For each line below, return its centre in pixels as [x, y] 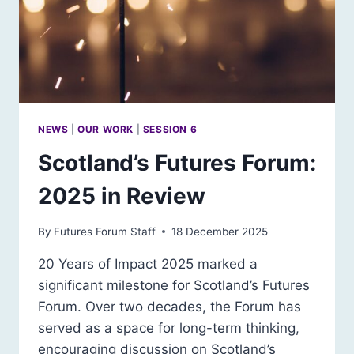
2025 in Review [122, 196]
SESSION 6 [170, 130]
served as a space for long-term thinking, [169, 328]
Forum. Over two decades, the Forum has [169, 306]
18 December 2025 [220, 231]
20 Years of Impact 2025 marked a [148, 264]
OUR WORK [105, 130]
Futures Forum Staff [105, 231]
